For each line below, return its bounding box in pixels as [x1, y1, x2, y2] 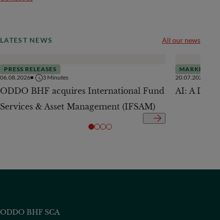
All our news [162, 36, 200, 45]
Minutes [47, 74, 68, 82]
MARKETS [179, 65, 210, 73]
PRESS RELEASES [4, 65, 56, 73]
